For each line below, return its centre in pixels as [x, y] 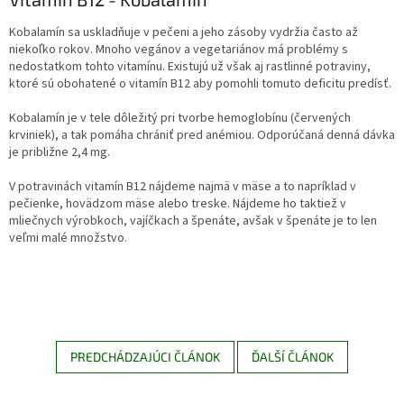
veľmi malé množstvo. [68, 238]
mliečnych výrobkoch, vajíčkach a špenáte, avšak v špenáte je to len [193, 220]
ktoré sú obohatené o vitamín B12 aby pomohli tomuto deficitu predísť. [200, 83]
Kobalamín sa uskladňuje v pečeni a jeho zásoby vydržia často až [184, 32]
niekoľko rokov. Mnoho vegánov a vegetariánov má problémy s [179, 49]
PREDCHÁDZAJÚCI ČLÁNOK [145, 356]
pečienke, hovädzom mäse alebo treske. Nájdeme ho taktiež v [178, 203]
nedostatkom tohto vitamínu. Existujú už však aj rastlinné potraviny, [190, 66]
